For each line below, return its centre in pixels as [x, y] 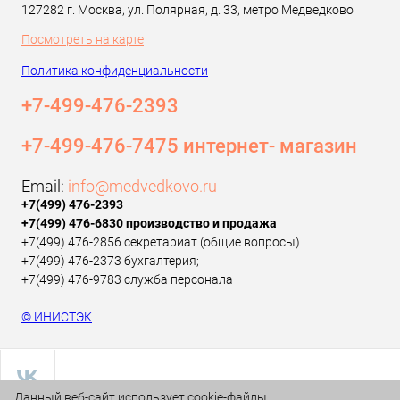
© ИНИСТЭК [57, 317]
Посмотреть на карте [83, 39]
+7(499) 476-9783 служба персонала [127, 279]
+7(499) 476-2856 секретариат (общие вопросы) [161, 242]
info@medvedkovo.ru [142, 186]
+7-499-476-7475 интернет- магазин [189, 146]
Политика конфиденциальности [115, 71]
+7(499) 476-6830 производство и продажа [149, 223]
